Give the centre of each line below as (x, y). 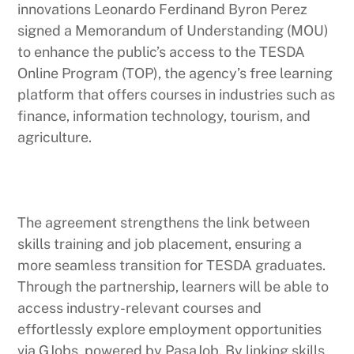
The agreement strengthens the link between (164, 222)
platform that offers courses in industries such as (177, 94)
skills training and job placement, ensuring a (160, 243)
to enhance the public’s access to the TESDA (162, 51)
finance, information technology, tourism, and (164, 115)
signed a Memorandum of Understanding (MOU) (173, 30)
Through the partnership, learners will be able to (173, 286)
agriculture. (55, 137)
